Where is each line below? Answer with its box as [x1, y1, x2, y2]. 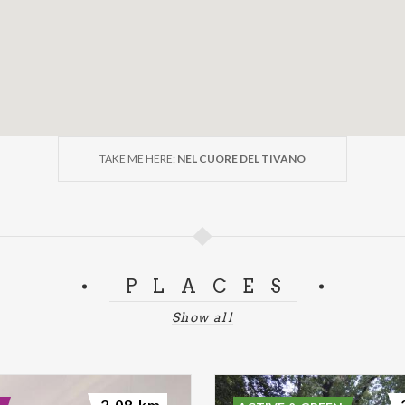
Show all [171, 309, 234, 325]
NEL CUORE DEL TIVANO [177, 151, 306, 165]
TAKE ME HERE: [99, 151, 177, 165]
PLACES [125, 275, 297, 297]
